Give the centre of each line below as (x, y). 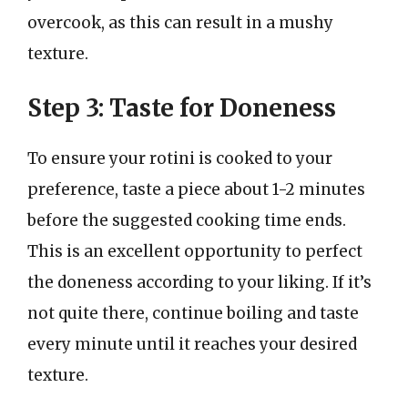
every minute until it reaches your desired (192, 344)
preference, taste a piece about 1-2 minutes (196, 189)
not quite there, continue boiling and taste (193, 313)
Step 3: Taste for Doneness (182, 108)
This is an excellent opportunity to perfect (195, 251)
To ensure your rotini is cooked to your (180, 158)
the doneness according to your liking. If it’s (199, 282)
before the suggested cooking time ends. (187, 220)
